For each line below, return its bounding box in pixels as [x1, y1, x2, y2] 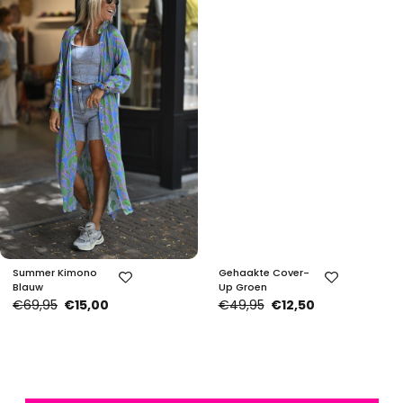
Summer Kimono [13, 265, 97, 280]
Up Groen [218, 280, 267, 294]
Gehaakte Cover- [218, 265, 309, 280]
